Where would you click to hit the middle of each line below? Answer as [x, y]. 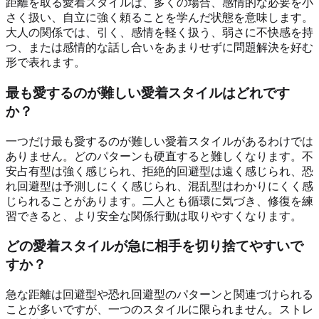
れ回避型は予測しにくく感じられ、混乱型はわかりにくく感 [159, 186]
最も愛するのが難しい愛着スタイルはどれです [148, 93]
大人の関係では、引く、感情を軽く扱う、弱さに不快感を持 [159, 33]
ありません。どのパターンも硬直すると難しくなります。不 [159, 156]
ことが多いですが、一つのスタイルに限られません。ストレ [159, 310]
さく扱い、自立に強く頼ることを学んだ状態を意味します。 [159, 18]
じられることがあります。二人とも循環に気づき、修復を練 [159, 201]
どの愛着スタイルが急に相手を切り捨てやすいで [155, 246]
